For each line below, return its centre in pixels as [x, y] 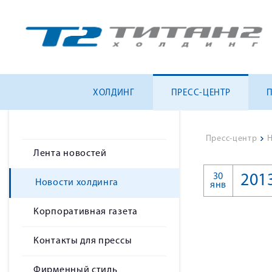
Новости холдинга [77, 183]
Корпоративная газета [86, 212]
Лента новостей [70, 154]
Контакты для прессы [83, 241]
